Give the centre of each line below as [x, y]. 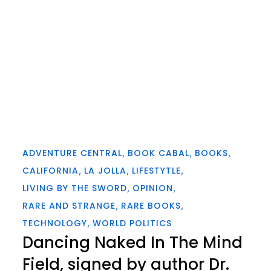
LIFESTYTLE [157, 171]
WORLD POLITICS [132, 224]
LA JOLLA [106, 171]
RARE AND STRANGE [69, 206]
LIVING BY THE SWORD [75, 188]
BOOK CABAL [159, 153]
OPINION [153, 188]
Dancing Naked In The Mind [133, 243]
